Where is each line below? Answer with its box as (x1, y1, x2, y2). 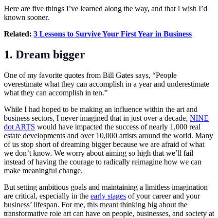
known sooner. (4, 13, 49, 21)
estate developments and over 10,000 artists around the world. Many (4, 131, 213, 140)
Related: (4, 29, 34, 38)
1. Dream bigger (4, 48, 85, 61)
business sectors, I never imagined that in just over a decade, (4, 113, 190, 122)
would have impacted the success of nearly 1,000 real (35, 122, 200, 131)
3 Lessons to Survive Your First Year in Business (34, 29, 192, 38)
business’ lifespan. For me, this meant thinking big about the (4, 200, 187, 209)
